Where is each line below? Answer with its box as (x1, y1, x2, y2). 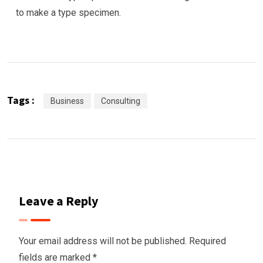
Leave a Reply (19, 192, 98, 209)
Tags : (7, 93, 35, 107)
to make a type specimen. (16, 6, 121, 18)
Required (189, 235, 226, 247)
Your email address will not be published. (19, 235, 187, 247)
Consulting (101, 96, 140, 106)
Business (50, 96, 84, 106)
